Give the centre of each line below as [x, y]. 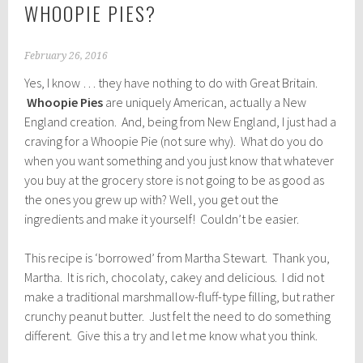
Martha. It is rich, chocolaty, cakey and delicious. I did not [175, 278]
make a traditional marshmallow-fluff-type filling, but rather [180, 297]
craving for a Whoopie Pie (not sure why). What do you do [174, 141]
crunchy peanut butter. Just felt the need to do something [178, 316]
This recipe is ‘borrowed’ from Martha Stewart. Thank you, [177, 258]
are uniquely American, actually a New [205, 102]
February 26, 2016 [66, 56]
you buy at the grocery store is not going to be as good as [175, 180]
